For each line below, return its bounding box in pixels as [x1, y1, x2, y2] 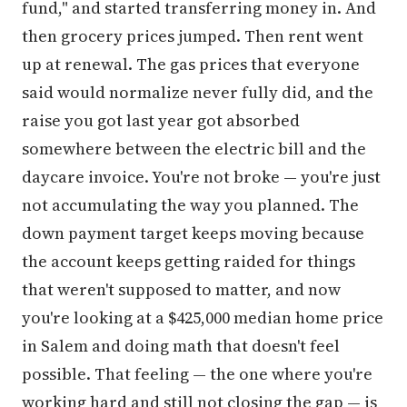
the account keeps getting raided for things [22, 250, 355, 273]
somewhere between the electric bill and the [22, 137, 366, 160]
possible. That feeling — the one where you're [22, 362, 372, 385]
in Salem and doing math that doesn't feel [22, 334, 340, 357]
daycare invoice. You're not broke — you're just [22, 165, 381, 188]
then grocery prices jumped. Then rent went [22, 25, 363, 47]
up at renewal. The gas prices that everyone [22, 53, 360, 75]
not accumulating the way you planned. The [22, 194, 359, 216]
